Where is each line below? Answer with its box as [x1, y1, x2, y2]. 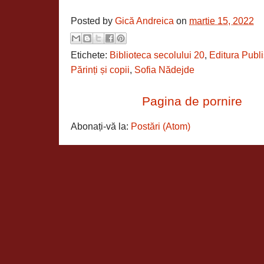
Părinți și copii [71, 64, 130, 75]
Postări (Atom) [131, 121, 190, 131]
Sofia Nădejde [134, 64, 194, 75]
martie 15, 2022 [189, 16, 254, 27]
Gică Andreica [115, 16, 174, 27]
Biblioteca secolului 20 [110, 49, 204, 60]
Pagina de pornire [142, 94, 243, 108]
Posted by [71, 16, 115, 27]
